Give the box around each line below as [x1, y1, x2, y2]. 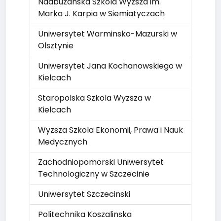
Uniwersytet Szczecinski [38, 188, 130, 200]
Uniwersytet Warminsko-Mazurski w [38, 28, 177, 39]
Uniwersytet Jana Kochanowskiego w [38, 60, 182, 72]
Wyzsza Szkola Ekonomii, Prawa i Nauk [38, 124, 183, 136]
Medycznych [38, 136, 87, 147]
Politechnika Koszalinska [38, 209, 132, 220]
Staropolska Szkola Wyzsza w [38, 92, 151, 104]
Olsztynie [38, 40, 74, 51]
